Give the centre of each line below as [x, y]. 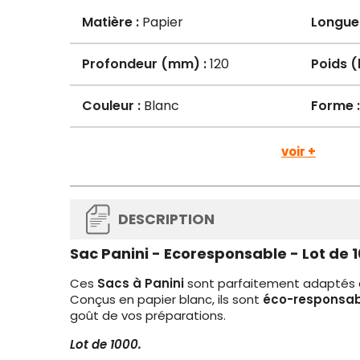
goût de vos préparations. [149, 315]
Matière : [110, 22]
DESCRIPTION [166, 219]
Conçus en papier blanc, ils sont [166, 299]
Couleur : [111, 106]
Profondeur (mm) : [144, 64]
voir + [299, 151]
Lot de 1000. [106, 344]
